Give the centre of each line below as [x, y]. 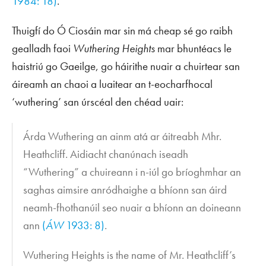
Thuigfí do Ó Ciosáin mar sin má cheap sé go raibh [122, 30]
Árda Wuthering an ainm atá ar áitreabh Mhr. [123, 137]
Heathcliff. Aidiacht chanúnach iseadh [106, 154]
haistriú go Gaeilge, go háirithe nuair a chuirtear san [126, 66]
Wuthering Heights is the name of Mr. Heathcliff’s [130, 255]
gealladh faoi [42, 48]
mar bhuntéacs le [193, 48]
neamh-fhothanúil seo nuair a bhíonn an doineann [132, 208]
